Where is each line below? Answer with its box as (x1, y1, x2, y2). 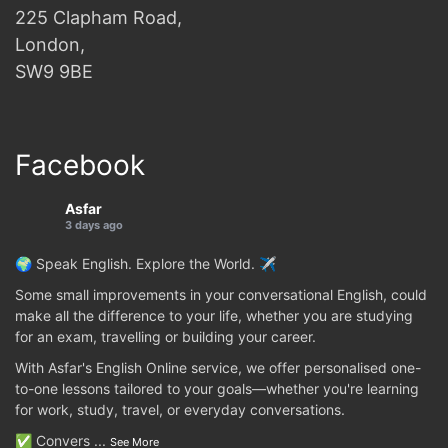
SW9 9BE (15, 61, 93, 83)
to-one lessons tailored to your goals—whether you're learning (15, 380, 419, 398)
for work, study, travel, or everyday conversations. (15, 401, 345, 419)
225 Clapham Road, (15, 7, 182, 29)
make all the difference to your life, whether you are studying (15, 307, 413, 325)
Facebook (15, 148, 145, 183)
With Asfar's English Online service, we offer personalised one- (15, 359, 421, 377)
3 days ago (65, 218, 123, 233)
